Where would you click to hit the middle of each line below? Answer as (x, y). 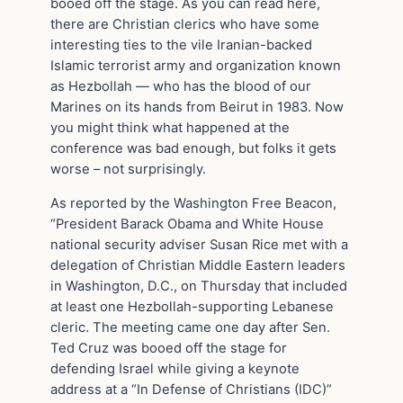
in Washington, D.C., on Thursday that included (199, 286)
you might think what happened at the (170, 127)
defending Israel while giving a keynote (175, 368)
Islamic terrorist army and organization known (196, 65)
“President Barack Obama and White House (187, 224)
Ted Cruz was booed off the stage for (169, 348)
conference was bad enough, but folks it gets (193, 148)
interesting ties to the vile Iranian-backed (181, 45)
